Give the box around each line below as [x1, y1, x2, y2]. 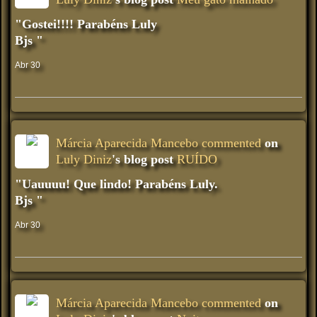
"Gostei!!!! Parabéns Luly [15, 16, 161, 31]
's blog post [112, 151, 177, 166]
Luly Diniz [56, 151, 112, 166]
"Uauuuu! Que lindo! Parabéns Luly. [15, 176, 218, 191]
